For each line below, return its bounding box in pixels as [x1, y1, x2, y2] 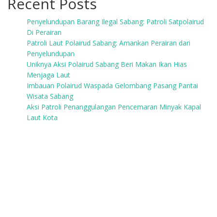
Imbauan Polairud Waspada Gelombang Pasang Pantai [27, 81, 198, 90]
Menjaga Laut [27, 70, 70, 79]
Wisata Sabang [27, 92, 73, 101]
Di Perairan [27, 28, 62, 37]
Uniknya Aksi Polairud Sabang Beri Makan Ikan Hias [27, 60, 187, 69]
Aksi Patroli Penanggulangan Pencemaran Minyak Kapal [27, 102, 201, 111]
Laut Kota [27, 113, 58, 122]
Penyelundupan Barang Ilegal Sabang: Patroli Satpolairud [27, 17, 204, 26]
